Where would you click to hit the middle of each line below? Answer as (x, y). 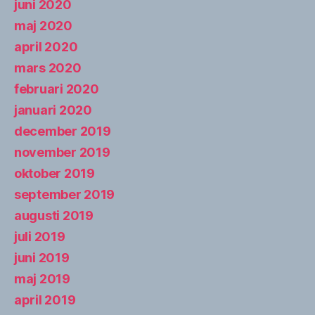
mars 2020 (48, 67)
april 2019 (45, 300)
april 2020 (46, 46)
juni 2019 (42, 257)
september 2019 (65, 194)
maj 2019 (42, 278)
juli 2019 (40, 236)
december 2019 (63, 131)
